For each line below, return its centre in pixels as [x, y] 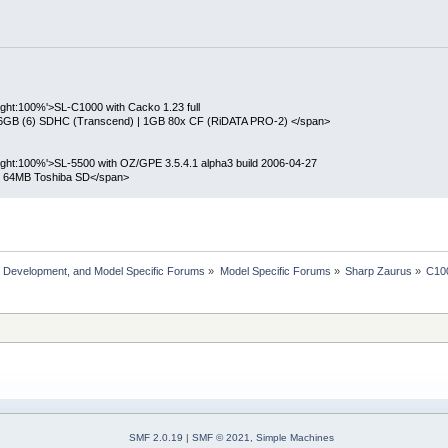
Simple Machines [295, 438]
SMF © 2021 [221, 438]
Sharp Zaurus [379, 271]
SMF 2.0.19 [156, 438]
